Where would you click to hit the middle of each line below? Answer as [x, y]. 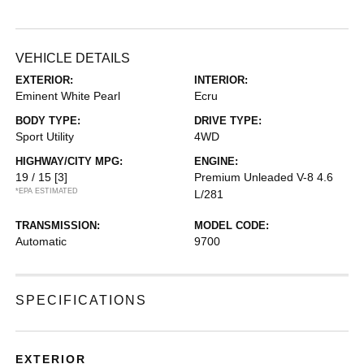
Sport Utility [45, 136]
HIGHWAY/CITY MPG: [69, 161]
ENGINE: [216, 161]
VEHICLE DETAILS [73, 58]
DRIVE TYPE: [228, 120]
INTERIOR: [221, 80]
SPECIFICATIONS [82, 300]
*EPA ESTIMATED [47, 191]
